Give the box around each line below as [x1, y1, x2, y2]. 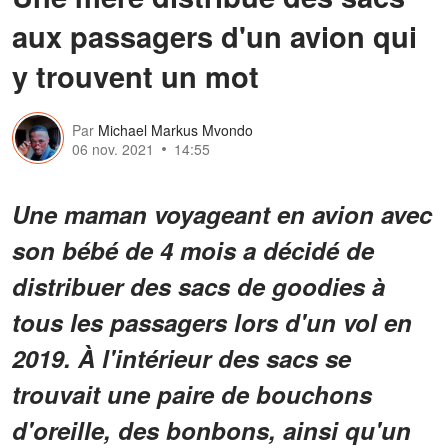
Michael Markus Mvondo [98, 120, 253, 141]
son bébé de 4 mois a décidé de [12, 232, 374, 267]
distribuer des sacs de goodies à [12, 268, 385, 303]
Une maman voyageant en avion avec [12, 196, 432, 231]
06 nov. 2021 [72, 139, 154, 160]
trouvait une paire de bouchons [12, 376, 372, 411]
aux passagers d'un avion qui [12, 14, 417, 57]
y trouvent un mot [12, 54, 259, 97]
